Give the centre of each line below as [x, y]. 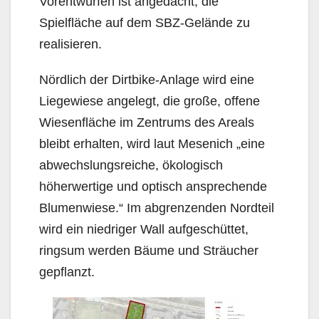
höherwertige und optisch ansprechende [153, 186]
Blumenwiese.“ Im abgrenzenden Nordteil [157, 208]
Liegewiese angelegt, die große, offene [150, 101]
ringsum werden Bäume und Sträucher [149, 250]
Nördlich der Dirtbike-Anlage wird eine [147, 79]
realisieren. [70, 44]
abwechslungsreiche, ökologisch [131, 165]
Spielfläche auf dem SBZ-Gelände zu [145, 22]
